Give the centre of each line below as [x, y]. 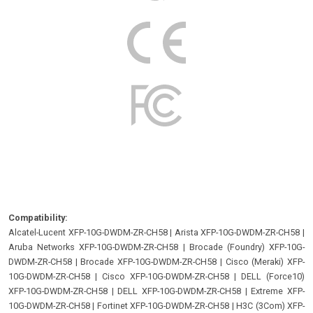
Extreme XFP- [278, 291]
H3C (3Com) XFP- [271, 305]
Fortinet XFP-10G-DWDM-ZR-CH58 [163, 305]
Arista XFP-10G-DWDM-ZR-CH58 [237, 232]
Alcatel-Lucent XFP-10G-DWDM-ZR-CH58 [88, 232]
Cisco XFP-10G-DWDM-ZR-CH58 [166, 276]
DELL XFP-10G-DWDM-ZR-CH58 [180, 291]
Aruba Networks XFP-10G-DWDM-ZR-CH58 [94, 247]
